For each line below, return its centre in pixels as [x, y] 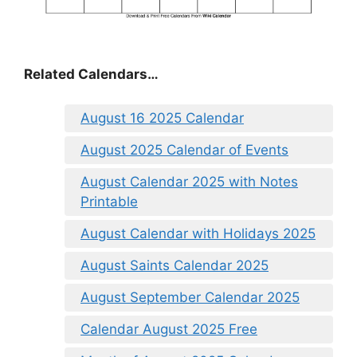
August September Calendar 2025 [190, 298]
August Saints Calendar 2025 [175, 266]
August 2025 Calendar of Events [184, 150]
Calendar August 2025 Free [169, 330]
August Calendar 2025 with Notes [189, 182]
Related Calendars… [91, 74]
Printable [109, 202]
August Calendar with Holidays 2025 [198, 234]
